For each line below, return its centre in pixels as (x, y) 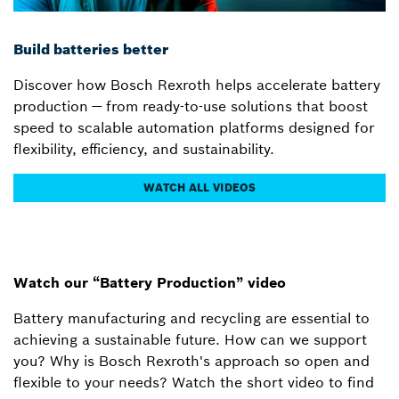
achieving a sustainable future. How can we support (190, 339)
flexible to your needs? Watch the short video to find (194, 382)
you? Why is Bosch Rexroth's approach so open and (191, 360)
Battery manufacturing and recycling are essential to (191, 318)
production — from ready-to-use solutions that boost (191, 106)
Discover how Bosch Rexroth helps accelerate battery (197, 84)
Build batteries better (91, 49)
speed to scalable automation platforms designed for (194, 127)
